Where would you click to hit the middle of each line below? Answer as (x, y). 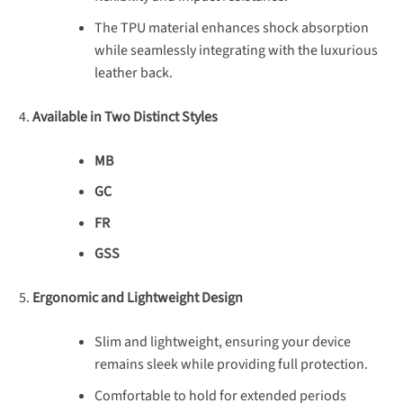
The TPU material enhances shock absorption (231, 27)
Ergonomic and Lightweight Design (137, 298)
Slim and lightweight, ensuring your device (222, 342)
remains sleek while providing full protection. (231, 365)
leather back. (133, 72)
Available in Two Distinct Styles (125, 116)
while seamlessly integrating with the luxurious (236, 50)
